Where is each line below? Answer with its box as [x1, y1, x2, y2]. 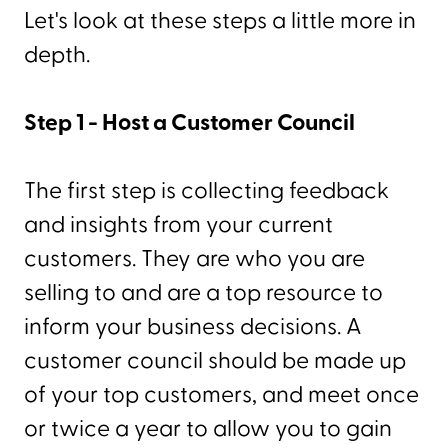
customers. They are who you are [24, 243, 365, 274]
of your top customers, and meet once [24, 379, 419, 410]
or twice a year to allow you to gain [24, 413, 392, 444]
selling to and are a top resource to [24, 277, 383, 308]
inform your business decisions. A [24, 311, 362, 342]
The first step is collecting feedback [24, 175, 389, 206]
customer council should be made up [24, 345, 406, 376]
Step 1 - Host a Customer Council [24, 107, 355, 138]
